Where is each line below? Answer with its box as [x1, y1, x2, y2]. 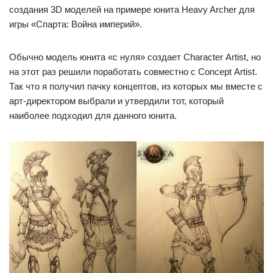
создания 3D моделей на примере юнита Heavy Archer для [9, 4, 255, 15]
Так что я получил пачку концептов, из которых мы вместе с [9, 81, 263, 91]
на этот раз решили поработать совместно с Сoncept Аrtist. [9, 66, 257, 77]
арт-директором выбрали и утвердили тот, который [9, 96, 224, 106]
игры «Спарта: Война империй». [9, 19, 142, 29]
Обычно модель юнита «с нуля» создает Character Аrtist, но [9, 52, 261, 62]
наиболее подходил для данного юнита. [9, 110, 177, 121]
